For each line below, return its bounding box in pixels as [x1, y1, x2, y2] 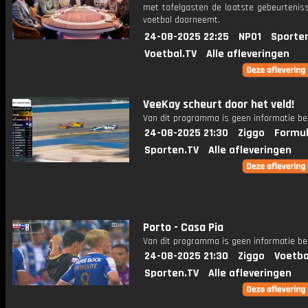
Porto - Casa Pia [143, 220, 223, 235]
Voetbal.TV [144, 47, 197, 61]
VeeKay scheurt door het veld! [143, 97, 294, 112]
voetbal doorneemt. [143, 14, 220, 26]
